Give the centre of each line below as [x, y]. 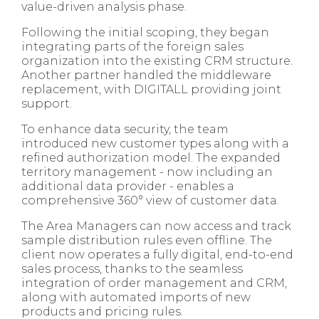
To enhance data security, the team [125, 129]
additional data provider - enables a [128, 186]
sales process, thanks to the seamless [132, 268]
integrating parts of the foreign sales [132, 46]
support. [47, 103]
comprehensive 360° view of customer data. [150, 200]
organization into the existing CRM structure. [157, 61]
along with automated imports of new [136, 297]
